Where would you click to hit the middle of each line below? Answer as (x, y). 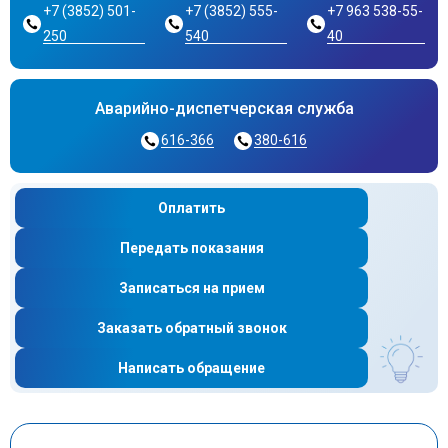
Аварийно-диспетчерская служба (224, 108)
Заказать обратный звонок (191, 328)
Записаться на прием (191, 288)
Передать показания (191, 248)
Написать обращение (191, 368)
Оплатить (191, 208)
